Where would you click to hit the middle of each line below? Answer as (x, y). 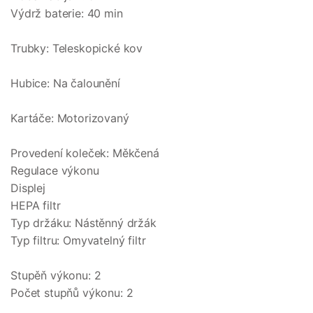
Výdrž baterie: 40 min (67, 14)
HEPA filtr (36, 206)
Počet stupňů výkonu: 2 (72, 293)
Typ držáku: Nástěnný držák (83, 223)
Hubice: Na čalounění (65, 83)
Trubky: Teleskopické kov (77, 49)
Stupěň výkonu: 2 (56, 276)
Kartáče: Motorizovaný (70, 118)
